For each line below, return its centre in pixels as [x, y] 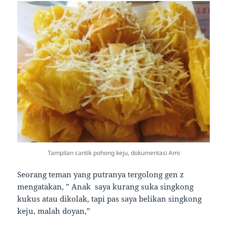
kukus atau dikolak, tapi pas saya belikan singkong [110, 199]
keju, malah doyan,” [55, 211]
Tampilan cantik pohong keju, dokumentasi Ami [113, 153]
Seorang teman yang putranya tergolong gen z [101, 175]
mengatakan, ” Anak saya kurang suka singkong [106, 187]
